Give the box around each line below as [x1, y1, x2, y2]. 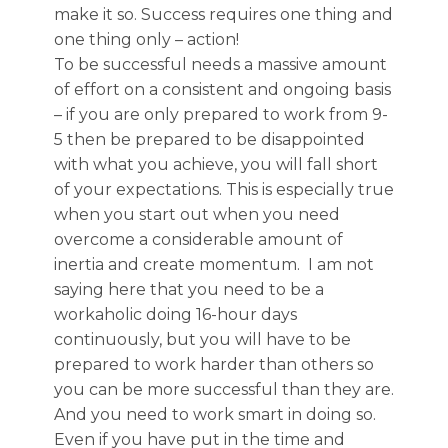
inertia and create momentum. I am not [54, 255, 374, 274]
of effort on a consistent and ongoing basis [54, 80, 391, 99]
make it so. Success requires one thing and [54, 5, 393, 24]
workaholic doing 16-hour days [54, 305, 297, 324]
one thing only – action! [54, 30, 239, 49]
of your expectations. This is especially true [54, 180, 394, 199]
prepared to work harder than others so [54, 355, 374, 374]
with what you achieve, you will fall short [54, 155, 378, 174]
